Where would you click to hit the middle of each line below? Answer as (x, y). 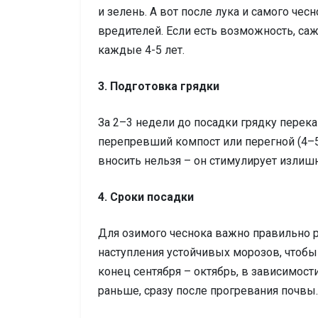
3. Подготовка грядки (159, 87)
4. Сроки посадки (146, 197)
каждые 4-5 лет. (141, 50)
